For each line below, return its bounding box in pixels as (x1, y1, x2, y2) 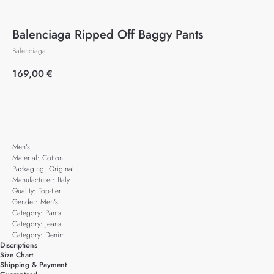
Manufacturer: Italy (12, 174, 70, 185)
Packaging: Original (12, 163, 74, 174)
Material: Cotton (12, 152, 63, 163)
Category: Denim (12, 229, 65, 240)
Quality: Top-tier (12, 185, 61, 196)
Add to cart (98, 102, 143, 114)
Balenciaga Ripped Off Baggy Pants (12, 26, 203, 43)
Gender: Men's (12, 196, 58, 207)
